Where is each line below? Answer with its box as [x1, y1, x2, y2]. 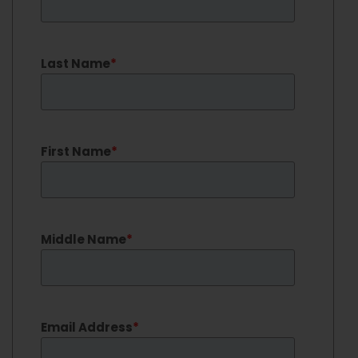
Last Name [41, 55, 110, 72]
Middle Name [41, 231, 126, 248]
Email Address [41, 319, 133, 336]
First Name [41, 143, 111, 160]
